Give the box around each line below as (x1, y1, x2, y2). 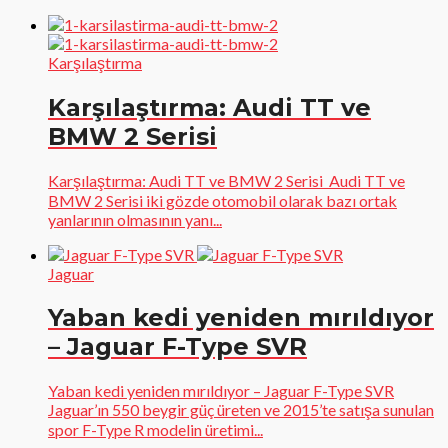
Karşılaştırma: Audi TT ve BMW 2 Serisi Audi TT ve (48, 170, 405, 190)
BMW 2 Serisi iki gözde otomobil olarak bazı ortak (48, 190, 397, 210)
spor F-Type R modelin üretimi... (48, 419, 263, 439)
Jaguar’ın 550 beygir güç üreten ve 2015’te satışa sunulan (48, 399, 434, 419)
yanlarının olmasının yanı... (48, 209, 222, 229)
